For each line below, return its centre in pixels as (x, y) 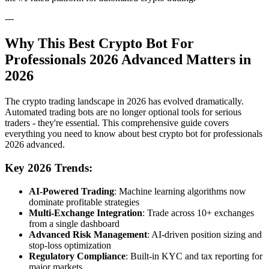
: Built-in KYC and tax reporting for (194, 256)
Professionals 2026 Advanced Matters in (128, 60)
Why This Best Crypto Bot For (99, 44)
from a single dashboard (74, 223)
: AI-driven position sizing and (204, 234)
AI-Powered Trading (71, 191)
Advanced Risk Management (88, 234)
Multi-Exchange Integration (86, 213)
